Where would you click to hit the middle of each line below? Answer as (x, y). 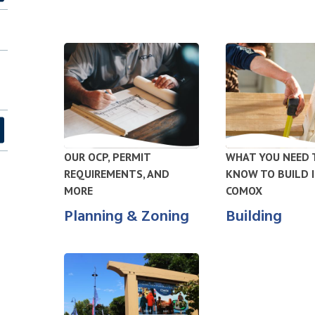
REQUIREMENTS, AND (116, 174)
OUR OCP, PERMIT (107, 157)
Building (253, 217)
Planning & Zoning (126, 217)
